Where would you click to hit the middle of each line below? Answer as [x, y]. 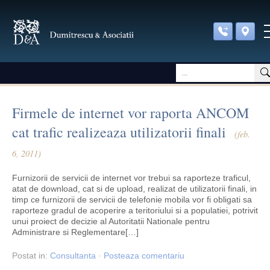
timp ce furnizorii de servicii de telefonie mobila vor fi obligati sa [132, 199]
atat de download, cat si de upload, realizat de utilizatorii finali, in [134, 189]
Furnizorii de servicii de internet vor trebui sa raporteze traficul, [131, 178]
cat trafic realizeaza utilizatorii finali [119, 132]
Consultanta [73, 256]
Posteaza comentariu [144, 256]
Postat [25, 256]
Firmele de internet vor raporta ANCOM [130, 113]
